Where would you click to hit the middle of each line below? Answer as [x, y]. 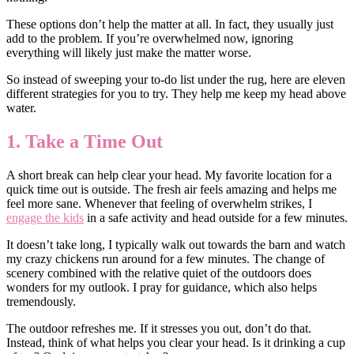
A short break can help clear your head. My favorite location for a [169, 175]
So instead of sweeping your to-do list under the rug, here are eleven [176, 80]
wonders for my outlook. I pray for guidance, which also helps [162, 288]
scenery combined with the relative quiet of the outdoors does [159, 273]
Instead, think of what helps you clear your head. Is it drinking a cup [176, 343]
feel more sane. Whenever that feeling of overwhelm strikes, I [159, 204]
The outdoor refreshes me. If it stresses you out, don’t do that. [159, 329]
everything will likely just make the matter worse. [129, 53]
